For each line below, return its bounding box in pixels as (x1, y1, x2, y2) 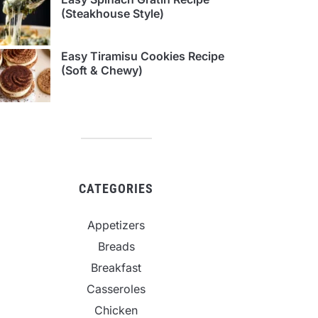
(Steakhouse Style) (61, 6, 164, 21)
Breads (97, 239, 135, 254)
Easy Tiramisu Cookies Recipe (61, 49, 224, 64)
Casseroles (87, 282, 146, 297)
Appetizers (87, 218, 145, 233)
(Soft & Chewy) (61, 63, 143, 78)
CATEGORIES (79, 181, 153, 197)
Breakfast (91, 261, 141, 275)
